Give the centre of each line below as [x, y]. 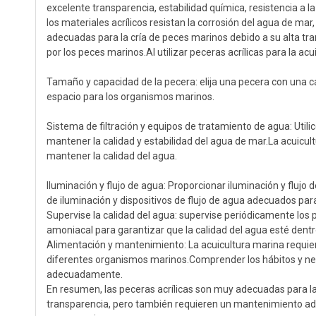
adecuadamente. [85, 274]
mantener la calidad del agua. [112, 156]
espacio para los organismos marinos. [130, 97]
